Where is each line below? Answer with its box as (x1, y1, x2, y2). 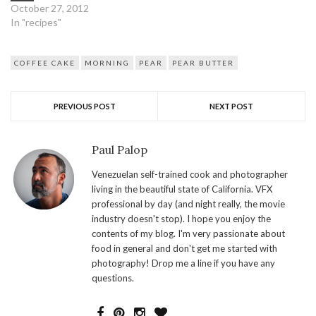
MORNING (85, 58, 130, 67)
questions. (92, 272, 134, 284)
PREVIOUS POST (53, 101, 116, 111)
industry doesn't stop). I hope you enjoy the (92, 212, 271, 224)
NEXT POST (209, 101, 253, 111)
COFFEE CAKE (14, 58, 75, 67)
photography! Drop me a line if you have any (92, 257, 275, 269)
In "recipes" (11, 16, 61, 28)
